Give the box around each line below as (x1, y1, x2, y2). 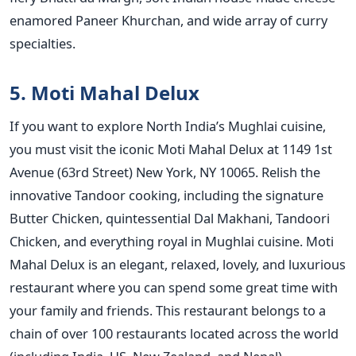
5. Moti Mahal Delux (10, 79, 199, 106)
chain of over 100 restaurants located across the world (10, 324, 339, 343)
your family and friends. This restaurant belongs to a (10, 301, 326, 320)
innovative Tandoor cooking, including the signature (10, 186, 323, 205)
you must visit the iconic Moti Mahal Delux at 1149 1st (10, 140, 332, 159)
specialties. (10, 34, 75, 53)
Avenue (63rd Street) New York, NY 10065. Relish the (10, 163, 320, 182)
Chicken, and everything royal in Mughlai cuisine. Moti (10, 232, 334, 251)
